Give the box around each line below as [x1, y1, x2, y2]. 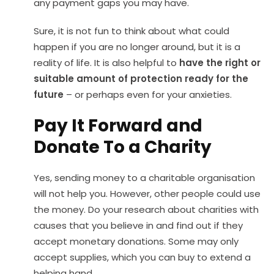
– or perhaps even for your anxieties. [64, 87, 232, 101]
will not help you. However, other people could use [34, 187, 261, 200]
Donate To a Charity [34, 135, 212, 159]
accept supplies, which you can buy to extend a [34, 250, 251, 264]
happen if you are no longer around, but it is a [34, 40, 240, 53]
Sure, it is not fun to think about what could [34, 24, 229, 37]
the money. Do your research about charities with [34, 202, 259, 216]
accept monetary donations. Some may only [34, 234, 239, 248]
